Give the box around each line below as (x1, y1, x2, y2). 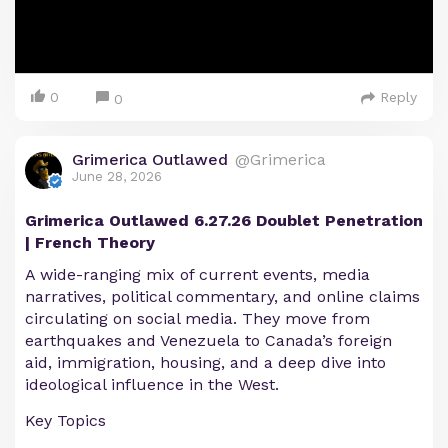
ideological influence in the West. (25, 375, 279, 395)
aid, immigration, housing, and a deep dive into (25, 353, 386, 373)
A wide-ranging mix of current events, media (25, 265, 370, 285)
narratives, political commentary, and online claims (25, 287, 420, 307)
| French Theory (25, 233, 155, 253)
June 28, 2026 (72, 169, 162, 185)
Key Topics (25, 411, 106, 431)
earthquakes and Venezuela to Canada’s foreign (25, 331, 392, 351)
